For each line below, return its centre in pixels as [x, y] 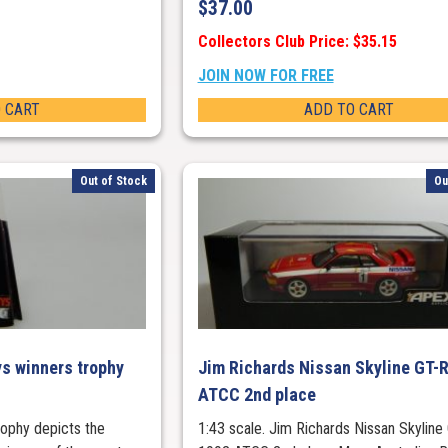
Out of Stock [114, 180]
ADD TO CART [349, 110]
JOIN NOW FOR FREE [265, 76]
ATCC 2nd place [256, 395]
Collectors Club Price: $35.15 [297, 42]
